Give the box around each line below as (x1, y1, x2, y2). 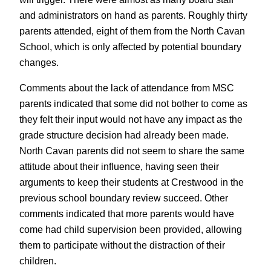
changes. (19, 56, 59, 68)
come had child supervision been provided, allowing (19, 223, 242, 235)
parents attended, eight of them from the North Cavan (19, 25, 245, 36)
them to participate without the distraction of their (19, 239, 225, 250)
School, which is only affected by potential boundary (19, 41, 241, 52)
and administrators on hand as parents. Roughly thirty (19, 9, 247, 21)
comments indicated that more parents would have (19, 207, 234, 219)
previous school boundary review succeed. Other (19, 192, 228, 203)
